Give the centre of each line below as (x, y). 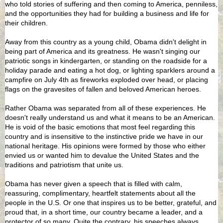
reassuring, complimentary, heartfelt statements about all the (100, 193)
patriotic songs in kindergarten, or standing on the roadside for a (106, 60)
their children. (26, 23)
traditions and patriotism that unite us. (64, 165)
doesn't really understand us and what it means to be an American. (110, 117)
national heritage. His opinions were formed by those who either (105, 146)
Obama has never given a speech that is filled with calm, (94, 183)
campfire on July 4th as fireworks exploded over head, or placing (107, 79)
